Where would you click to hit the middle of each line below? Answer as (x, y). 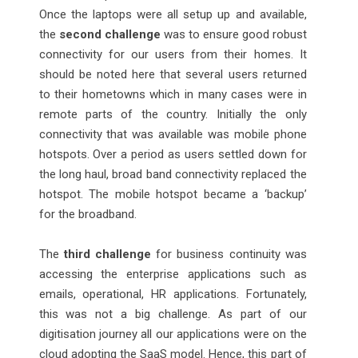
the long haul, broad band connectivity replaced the (173, 174)
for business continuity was (229, 254)
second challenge (109, 34)
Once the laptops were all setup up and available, (173, 14)
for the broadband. (88, 214)
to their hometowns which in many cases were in (173, 94)
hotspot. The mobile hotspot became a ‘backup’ (173, 194)
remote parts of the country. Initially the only (173, 114)
